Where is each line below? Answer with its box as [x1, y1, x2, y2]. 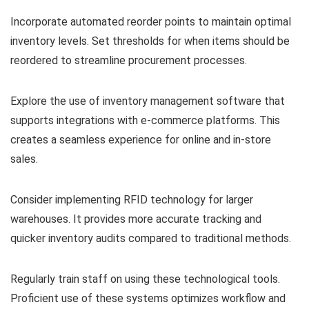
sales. [10, 152, 38, 166]
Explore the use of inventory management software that [10, 94, 285, 108]
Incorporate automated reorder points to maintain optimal [10, 14, 291, 28]
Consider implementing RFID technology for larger [10, 192, 253, 206]
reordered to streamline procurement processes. [10, 53, 247, 67]
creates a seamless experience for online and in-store [10, 132, 271, 146]
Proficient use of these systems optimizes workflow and [10, 291, 286, 305]
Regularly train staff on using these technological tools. [10, 272, 280, 286]
